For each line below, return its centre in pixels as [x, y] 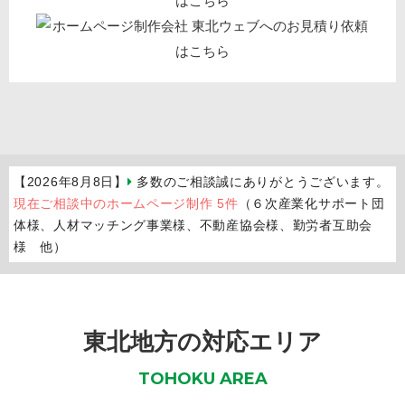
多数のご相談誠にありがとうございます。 [261, 182]
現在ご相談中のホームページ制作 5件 [126, 204]
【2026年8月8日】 [71, 182]
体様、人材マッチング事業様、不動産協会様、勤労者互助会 [193, 226]
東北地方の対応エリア [202, 342]
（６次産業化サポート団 [311, 204]
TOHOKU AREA [202, 379]
